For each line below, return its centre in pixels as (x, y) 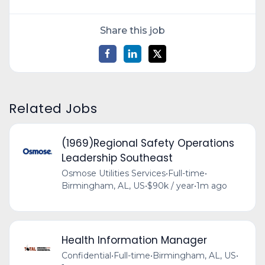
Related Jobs (53, 108)
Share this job (132, 30)
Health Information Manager (134, 240)
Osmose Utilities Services (113, 174)
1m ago (211, 186)
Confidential (86, 256)
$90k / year (170, 186)
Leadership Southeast (117, 158)
